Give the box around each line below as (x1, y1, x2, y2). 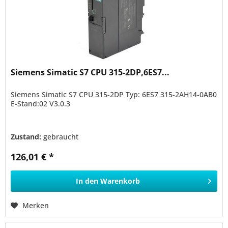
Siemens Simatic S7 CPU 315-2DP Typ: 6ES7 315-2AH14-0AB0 (11, 90, 217, 100)
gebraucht (43, 132, 79, 142)
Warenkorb (100, 176, 140, 186)
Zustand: (11, 132, 44, 142)
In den (76, 176, 99, 186)
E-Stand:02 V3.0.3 (11, 99, 71, 109)
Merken (22, 201, 49, 211)
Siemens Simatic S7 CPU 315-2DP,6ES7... (11, 67, 170, 78)
